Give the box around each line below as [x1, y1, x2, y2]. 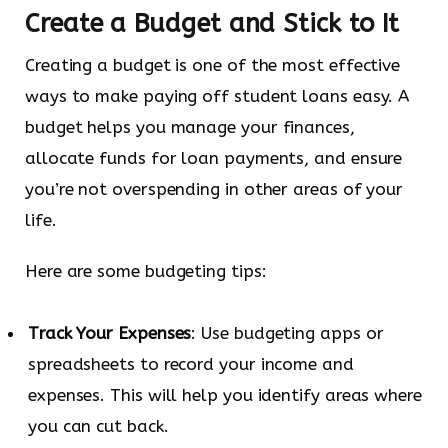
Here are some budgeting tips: [25, 260, 267, 281]
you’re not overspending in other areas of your [25, 178, 404, 199]
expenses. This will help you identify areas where [28, 384, 422, 405]
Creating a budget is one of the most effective [25, 54, 401, 75]
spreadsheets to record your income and [28, 353, 354, 374]
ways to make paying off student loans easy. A [25, 85, 410, 106]
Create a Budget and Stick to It [25, 9, 400, 40]
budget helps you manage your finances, [25, 116, 355, 137]
